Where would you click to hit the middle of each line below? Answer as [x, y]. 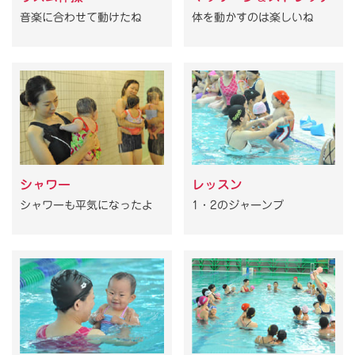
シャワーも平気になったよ [86, 206]
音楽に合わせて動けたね [81, 17]
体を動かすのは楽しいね [252, 17]
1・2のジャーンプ [237, 206]
